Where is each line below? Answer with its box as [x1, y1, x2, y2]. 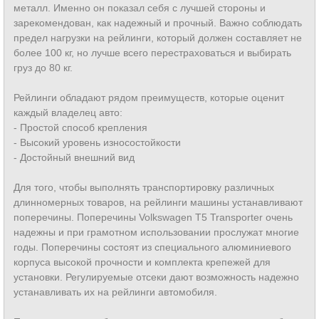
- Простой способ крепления [14, 122, 147, 133]
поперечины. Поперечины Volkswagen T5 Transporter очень [14, 211, 293, 223]
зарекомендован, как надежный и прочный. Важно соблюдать [14, 17, 302, 28]
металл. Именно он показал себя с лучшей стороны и [14, 2, 266, 14]
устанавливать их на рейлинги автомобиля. [14, 286, 217, 298]
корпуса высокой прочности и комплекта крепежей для [14, 256, 271, 268]
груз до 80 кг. [14, 62, 73, 73]
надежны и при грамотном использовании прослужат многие [14, 226, 299, 238]
